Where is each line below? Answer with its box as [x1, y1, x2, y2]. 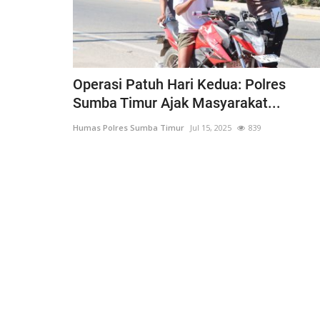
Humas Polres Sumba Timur [73, 122, 184, 134]
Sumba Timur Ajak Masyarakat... [73, 94, 281, 112]
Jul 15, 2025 [190, 122, 231, 134]
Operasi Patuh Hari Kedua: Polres [73, 76, 286, 94]
